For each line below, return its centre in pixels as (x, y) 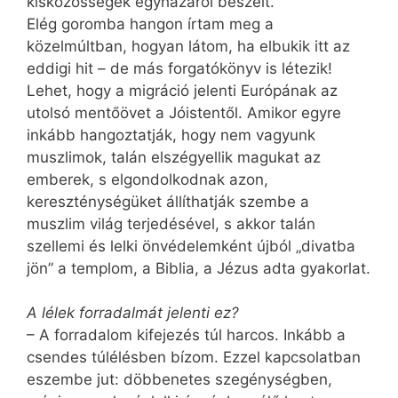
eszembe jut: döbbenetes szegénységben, (179, 380)
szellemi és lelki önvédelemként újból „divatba (191, 246)
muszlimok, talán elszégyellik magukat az (174, 157)
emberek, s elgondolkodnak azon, (147, 179)
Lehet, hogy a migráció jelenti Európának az (182, 90)
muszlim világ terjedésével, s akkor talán (171, 223)
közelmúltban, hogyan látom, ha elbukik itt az (188, 46)
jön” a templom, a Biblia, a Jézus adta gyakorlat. (199, 268)
